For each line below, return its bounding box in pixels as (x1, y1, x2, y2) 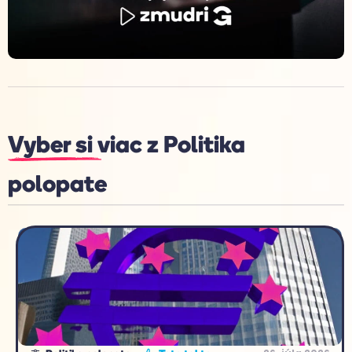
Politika (163, 130, 245, 159)
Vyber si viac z (8, 130, 163, 159)
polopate (8, 169, 107, 198)
